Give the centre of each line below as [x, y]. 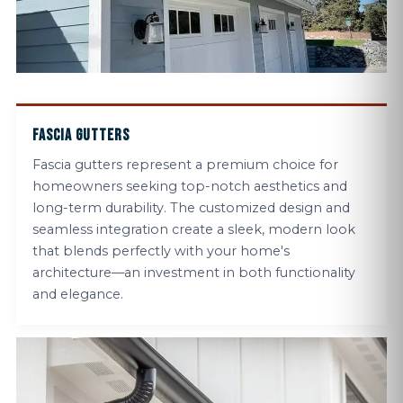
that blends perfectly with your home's [161, 251]
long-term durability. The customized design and [191, 208]
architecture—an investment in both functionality [194, 273]
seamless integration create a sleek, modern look [194, 229]
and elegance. [78, 294]
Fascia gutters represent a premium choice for [185, 165]
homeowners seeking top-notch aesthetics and [190, 186]
